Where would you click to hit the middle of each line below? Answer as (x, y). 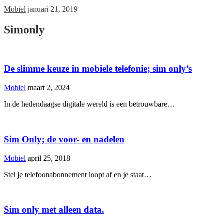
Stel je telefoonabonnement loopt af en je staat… (78, 174)
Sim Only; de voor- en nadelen (64, 139)
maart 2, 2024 (49, 88)
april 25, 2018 (49, 158)
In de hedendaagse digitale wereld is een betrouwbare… (89, 104)
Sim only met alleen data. (54, 210)
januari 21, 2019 (53, 9)
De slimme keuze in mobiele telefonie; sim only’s (98, 69)
